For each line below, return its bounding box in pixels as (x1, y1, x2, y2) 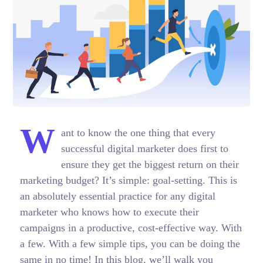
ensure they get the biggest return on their (60, 159, 239, 171)
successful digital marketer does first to (60, 143, 228, 155)
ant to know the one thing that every (60, 127, 215, 139)
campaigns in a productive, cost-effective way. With (19, 222, 242, 234)
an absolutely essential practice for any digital (19, 190, 215, 203)
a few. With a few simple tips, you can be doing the (19, 238, 240, 250)
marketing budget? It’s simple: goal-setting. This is (19, 174, 237, 187)
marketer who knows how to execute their (19, 206, 199, 218)
